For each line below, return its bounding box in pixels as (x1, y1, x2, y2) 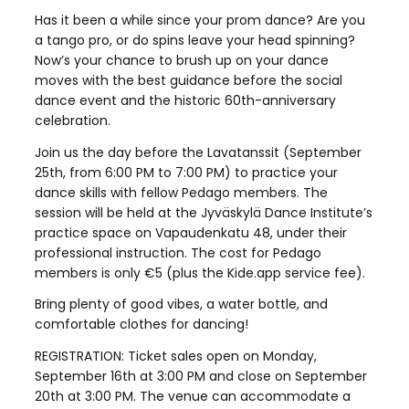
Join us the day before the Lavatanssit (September (34, 142, 362, 162)
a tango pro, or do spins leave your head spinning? (34, 30, 355, 49)
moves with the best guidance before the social (34, 70, 342, 89)
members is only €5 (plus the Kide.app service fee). (34, 263, 365, 282)
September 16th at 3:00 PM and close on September (34, 367, 367, 386)
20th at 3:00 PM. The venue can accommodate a (34, 387, 351, 406)
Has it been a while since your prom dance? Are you (34, 10, 365, 29)
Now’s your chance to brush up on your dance (34, 50, 329, 69)
